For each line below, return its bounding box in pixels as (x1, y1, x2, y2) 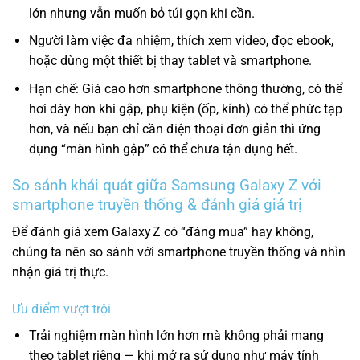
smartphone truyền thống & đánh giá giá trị (12, 194, 302, 214)
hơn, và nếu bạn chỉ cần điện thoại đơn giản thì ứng (28, 121, 321, 137)
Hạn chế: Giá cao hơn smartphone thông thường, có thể (28, 81, 342, 97)
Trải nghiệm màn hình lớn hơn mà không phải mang (28, 328, 324, 344)
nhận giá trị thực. (12, 264, 108, 280)
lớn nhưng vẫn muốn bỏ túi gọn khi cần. (28, 5, 255, 21)
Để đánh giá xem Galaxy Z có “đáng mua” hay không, (12, 224, 313, 240)
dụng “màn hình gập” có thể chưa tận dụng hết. (28, 141, 297, 157)
